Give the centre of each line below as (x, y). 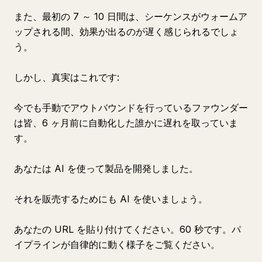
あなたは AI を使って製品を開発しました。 (106, 168)
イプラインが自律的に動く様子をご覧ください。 (117, 244)
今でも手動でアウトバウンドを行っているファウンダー (131, 108)
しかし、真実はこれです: (67, 77)
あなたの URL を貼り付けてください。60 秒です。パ (127, 229)
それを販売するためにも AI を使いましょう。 (111, 199)
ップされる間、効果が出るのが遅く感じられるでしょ (126, 32)
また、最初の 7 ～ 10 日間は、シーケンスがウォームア (131, 16)
